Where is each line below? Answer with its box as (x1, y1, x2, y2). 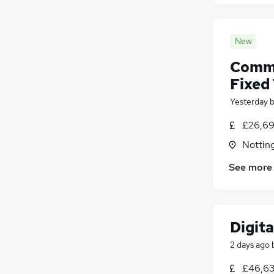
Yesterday (230, 95, 268, 107)
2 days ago (230, 239, 270, 250)
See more (229, 160, 272, 174)
